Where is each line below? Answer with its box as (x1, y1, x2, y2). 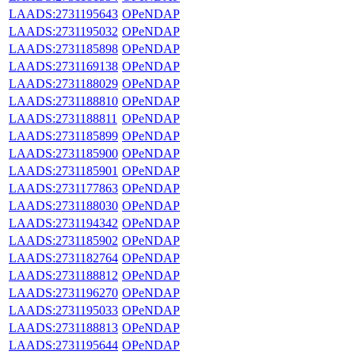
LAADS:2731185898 (9, 41, 118, 55)
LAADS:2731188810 (9, 94, 118, 108)
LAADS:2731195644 (9, 338, 118, 352)
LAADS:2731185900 (9, 146, 118, 160)
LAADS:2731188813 (9, 320, 118, 334)
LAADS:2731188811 (9, 111, 117, 125)
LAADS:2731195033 (9, 303, 118, 317)
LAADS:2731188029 (9, 76, 118, 90)
